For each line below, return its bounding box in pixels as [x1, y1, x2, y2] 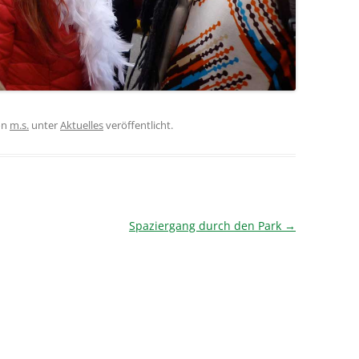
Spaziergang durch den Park [128, 217, 284, 233]
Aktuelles [60, 117, 103, 132]
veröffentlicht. [103, 117, 173, 132]
